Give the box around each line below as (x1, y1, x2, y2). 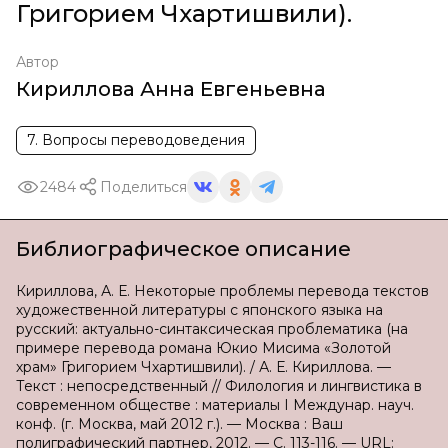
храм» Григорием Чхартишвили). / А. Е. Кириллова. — (16, 358, 391, 376)
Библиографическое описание (16, 237, 351, 261)
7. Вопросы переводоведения (27, 131, 245, 149)
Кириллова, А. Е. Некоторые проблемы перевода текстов (16, 282, 429, 300)
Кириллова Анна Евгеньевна (16, 77, 326, 101)
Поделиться (100, 177, 187, 196)
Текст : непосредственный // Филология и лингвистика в (16, 377, 422, 395)
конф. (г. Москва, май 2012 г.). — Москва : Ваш (16, 415, 343, 433)
